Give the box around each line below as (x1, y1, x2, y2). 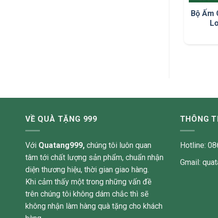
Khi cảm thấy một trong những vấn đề (25, 177, 151, 187)
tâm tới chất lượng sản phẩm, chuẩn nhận (25, 153, 163, 163)
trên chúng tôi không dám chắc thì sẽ (25, 189, 148, 199)
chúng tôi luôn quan (87, 141, 151, 150)
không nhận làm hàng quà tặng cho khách (25, 201, 163, 211)
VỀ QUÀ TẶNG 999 (25, 114, 97, 124)
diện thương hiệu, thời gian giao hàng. (25, 165, 149, 175)
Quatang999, (38, 141, 87, 150)
